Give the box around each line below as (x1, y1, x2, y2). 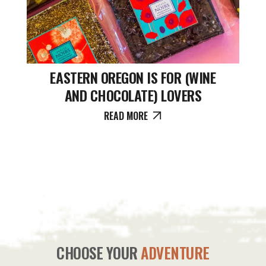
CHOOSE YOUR (56, 241, 141, 264)
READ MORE (104, 108, 148, 123)
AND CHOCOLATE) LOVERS (64, 84, 202, 106)
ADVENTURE (141, 241, 210, 264)
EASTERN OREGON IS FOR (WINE (50, 66, 216, 88)
